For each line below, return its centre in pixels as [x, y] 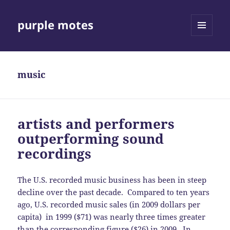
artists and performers [96, 124]
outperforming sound [91, 139]
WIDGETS [206, 57]
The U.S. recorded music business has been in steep [112, 180]
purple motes [56, 25]
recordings [55, 154]
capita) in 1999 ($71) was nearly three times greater [112, 217]
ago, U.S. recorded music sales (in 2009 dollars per [109, 205]
